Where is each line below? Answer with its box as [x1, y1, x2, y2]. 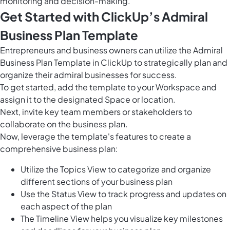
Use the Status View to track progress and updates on [21, 188, 226, 200]
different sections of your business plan [21, 176, 172, 187]
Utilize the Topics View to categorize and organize [21, 164, 211, 175]
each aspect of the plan [21, 201, 112, 212]
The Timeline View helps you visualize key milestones [21, 213, 223, 224]
